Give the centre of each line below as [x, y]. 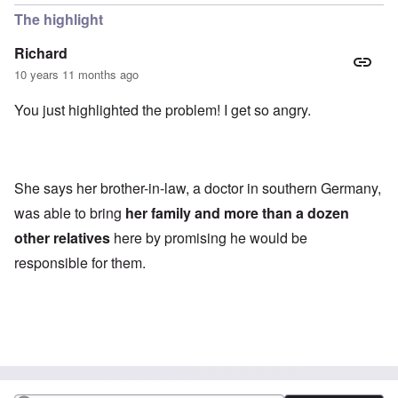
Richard [41, 53]
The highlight [59, 20]
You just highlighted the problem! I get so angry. [163, 110]
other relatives [62, 238]
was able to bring [70, 213]
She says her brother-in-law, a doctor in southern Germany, [198, 188]
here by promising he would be [209, 238]
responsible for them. [80, 263]
